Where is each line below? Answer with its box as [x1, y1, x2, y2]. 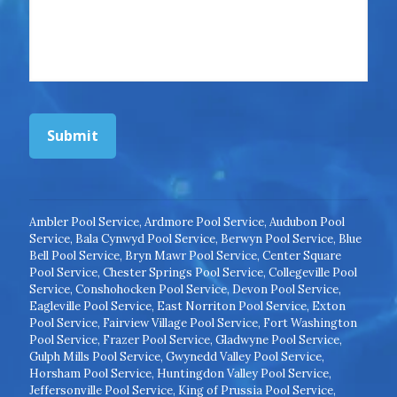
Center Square [262, 247, 341, 263]
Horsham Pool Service [29, 365, 152, 381]
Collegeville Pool [269, 264, 357, 280]
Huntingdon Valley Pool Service [157, 365, 329, 381]
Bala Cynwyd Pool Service [75, 230, 215, 246]
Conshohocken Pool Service [75, 281, 227, 297]
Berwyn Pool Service [221, 230, 333, 246]
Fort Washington [263, 315, 357, 331]
